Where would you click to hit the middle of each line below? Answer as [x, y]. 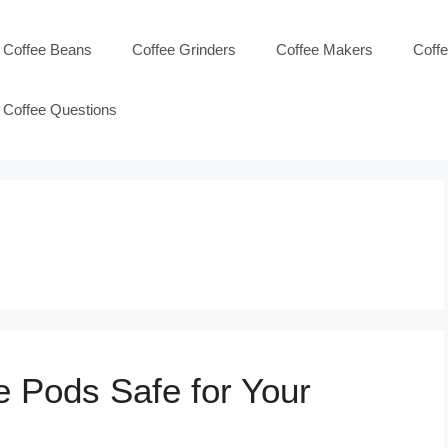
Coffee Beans [47, 49]
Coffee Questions [60, 109]
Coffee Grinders [184, 49]
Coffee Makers [324, 49]
